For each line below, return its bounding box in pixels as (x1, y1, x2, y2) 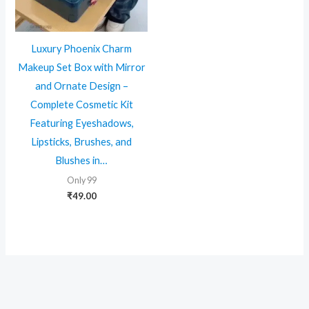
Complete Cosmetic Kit (30, 99, 133, 111)
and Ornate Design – (34, 80, 128, 92)
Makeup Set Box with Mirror (17, 61, 146, 74)
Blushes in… (55, 154, 108, 167)
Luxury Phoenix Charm (31, 43, 132, 55)
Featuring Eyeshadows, (29, 117, 134, 130)
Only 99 (66, 175, 97, 186)
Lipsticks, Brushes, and (31, 136, 132, 148)
